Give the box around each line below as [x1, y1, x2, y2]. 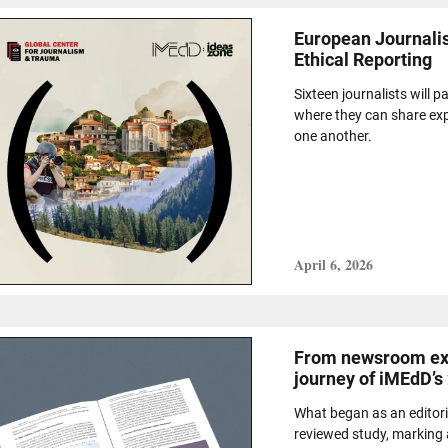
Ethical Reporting [293, 49, 432, 71]
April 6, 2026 [293, 254, 373, 276]
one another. [293, 128, 372, 145]
